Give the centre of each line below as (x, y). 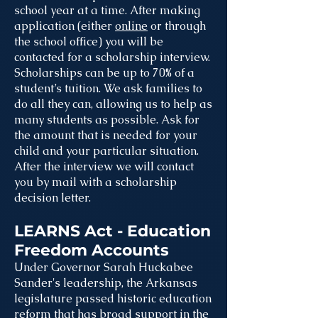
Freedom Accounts (92, 250)
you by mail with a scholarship (95, 182)
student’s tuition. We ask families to (108, 88)
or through (177, 26)
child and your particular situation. (106, 151)
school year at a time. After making (107, 10)
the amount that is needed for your (106, 135)
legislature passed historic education (113, 298)
